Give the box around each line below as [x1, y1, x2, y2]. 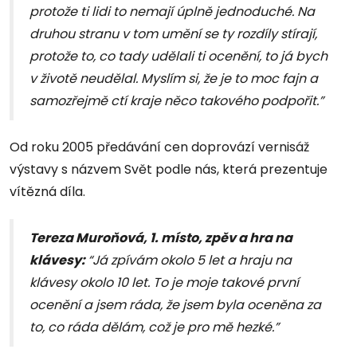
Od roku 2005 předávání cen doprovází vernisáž [10, 138, 309, 157]
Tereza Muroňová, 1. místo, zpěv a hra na [29, 229, 292, 248]
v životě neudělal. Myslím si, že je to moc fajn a [29, 69, 318, 88]
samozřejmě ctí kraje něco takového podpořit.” [29, 92, 324, 111]
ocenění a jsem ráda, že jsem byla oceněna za [29, 296, 321, 315]
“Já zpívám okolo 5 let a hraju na [88, 251, 292, 270]
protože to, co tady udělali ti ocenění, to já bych [29, 47, 328, 66]
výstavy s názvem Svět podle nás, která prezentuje [10, 160, 328, 179]
